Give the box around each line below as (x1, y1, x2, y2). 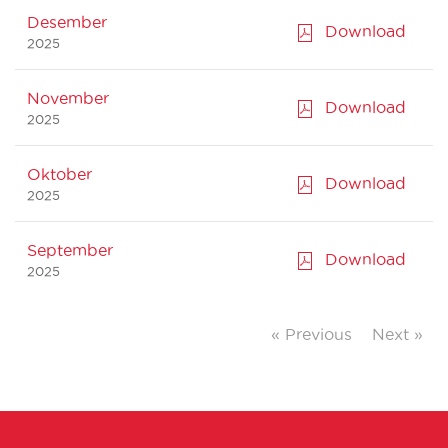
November (27, 89, 109, 108)
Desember (27, 13, 107, 32)
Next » (372, 325, 423, 344)
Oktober (27, 165, 92, 184)
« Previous (271, 325, 352, 344)
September (27, 241, 113, 260)
